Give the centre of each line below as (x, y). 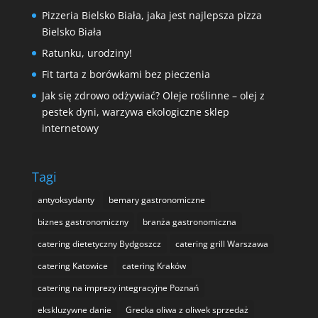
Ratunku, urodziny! (87, 53)
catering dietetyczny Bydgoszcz (99, 244)
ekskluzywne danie (74, 310)
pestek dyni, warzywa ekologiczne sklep (135, 111)
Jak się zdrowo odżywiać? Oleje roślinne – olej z (153, 95)
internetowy (70, 128)
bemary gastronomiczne (157, 200)
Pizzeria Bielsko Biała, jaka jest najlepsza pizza (152, 15)
